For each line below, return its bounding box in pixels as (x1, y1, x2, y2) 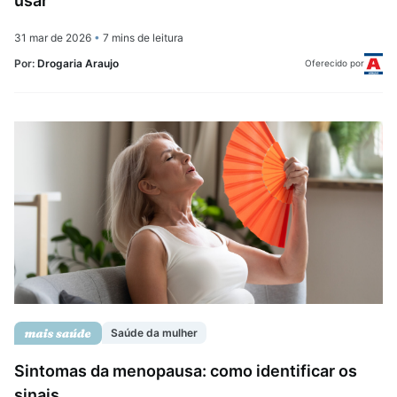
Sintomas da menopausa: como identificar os (14, 361, 357, 380)
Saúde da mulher (111, 326, 198, 340)
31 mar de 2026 (14, 30, 94, 44)
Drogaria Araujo (37, 57, 119, 71)
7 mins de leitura (100, 30, 183, 44)
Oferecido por (305, 58, 365, 69)
